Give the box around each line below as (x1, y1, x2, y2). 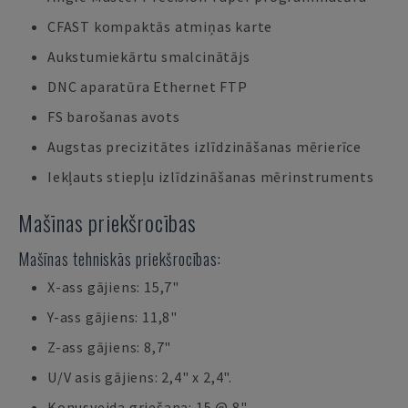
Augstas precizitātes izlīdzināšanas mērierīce (47, 138, 362, 156)
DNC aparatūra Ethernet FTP (47, 77, 248, 96)
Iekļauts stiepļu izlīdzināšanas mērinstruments (47, 168, 374, 186)
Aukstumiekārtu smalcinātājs (47, 47, 250, 66)
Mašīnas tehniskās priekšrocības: (18, 247, 221, 270)
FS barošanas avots (47, 107, 180, 126)
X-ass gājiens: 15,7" (47, 278, 179, 296)
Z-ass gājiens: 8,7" (47, 338, 172, 356)
